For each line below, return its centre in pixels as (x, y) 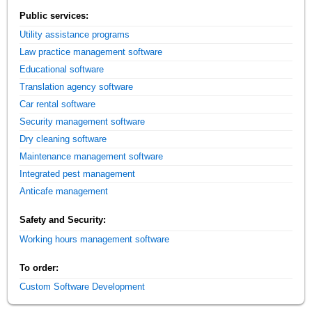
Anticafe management (64, 192)
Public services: (54, 16)
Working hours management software (95, 239)
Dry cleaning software (63, 139)
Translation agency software (77, 87)
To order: (39, 267)
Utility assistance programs (75, 35)
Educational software (62, 70)
